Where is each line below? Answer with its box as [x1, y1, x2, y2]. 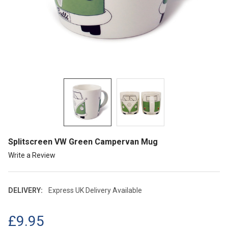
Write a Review [8, 151, 55, 159]
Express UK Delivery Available [48, 186, 142, 194]
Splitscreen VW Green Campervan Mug [8, 136, 158, 147]
